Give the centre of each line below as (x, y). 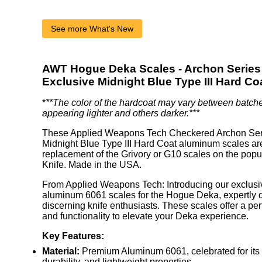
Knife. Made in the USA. (92, 164)
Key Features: (73, 236)
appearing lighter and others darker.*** (121, 113)
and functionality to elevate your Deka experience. (145, 216)
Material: (61, 251)
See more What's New (92, 28)
